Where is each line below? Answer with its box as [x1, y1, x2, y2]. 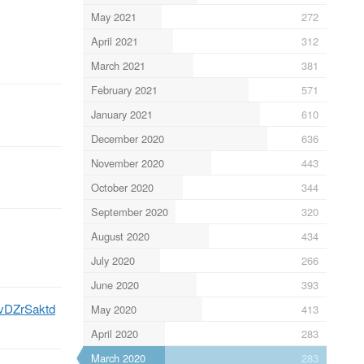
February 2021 [90, 81, 158, 97]
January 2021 [90, 106, 153, 122]
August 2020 [90, 227, 149, 244]
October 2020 [90, 179, 154, 195]
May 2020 [90, 301, 136, 317]
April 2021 [90, 32, 138, 49]
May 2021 [90, 8, 136, 24]
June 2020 [90, 276, 139, 292]
